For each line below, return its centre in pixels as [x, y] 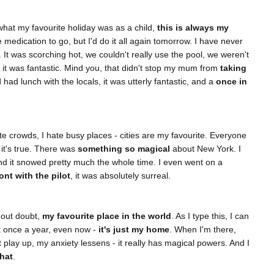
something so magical [123, 149]
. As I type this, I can [210, 216]
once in [230, 82]
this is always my [193, 28]
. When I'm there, [203, 230]
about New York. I [206, 149]
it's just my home [133, 230]
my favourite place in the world [107, 216]
